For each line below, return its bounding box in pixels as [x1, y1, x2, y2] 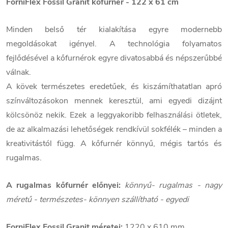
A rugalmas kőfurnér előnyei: [6, 179, 121, 191]
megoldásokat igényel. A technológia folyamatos [6, 38, 222, 49]
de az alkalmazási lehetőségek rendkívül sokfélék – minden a [6, 123, 222, 135]
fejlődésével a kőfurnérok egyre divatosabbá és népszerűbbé [6, 52, 222, 64]
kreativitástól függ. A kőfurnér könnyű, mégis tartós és [6, 137, 222, 149]
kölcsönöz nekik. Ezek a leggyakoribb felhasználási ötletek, [6, 109, 222, 121]
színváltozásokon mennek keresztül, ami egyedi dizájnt [6, 95, 222, 106]
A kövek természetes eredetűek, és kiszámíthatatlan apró [6, 80, 222, 92]
